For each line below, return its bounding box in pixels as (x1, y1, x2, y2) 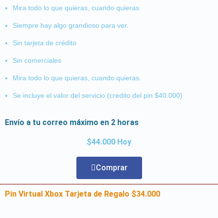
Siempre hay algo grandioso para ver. (13, 21, 128, 30)
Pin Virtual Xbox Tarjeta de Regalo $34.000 (5, 189, 160, 199)
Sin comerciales (13, 56, 61, 65)
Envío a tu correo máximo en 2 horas (5, 118, 139, 127)
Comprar (95, 163, 127, 173)
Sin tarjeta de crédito (13, 39, 76, 47)
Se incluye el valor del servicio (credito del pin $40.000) (13, 91, 182, 100)
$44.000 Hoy (87, 137, 131, 147)
